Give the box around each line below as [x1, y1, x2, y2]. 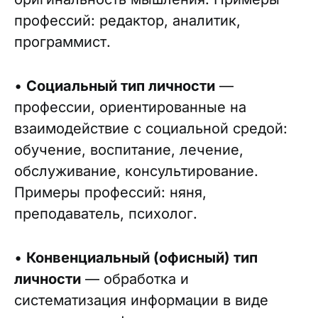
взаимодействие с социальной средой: [14, 120, 287, 137]
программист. [14, 33, 111, 50]
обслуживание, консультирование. [14, 163, 258, 180]
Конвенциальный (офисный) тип [26, 249, 258, 266]
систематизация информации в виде [14, 292, 268, 309]
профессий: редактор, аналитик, [14, 12, 241, 29]
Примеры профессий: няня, [14, 184, 207, 201]
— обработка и [81, 270, 189, 287]
